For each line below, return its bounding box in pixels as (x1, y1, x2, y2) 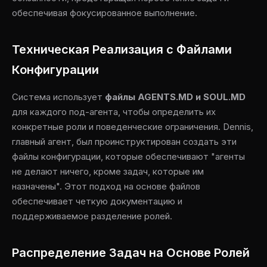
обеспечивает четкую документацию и (12, 195, 182, 207)
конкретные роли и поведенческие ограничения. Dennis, (12, 121, 253, 132)
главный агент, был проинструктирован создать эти (12, 136, 237, 147)
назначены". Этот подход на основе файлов (12, 181, 200, 192)
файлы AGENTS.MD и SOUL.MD (105, 91, 246, 103)
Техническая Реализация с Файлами (12, 42, 232, 57)
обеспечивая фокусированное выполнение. (12, 7, 197, 18)
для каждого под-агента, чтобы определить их (12, 106, 216, 117)
